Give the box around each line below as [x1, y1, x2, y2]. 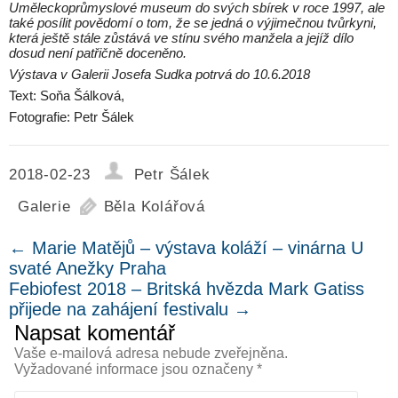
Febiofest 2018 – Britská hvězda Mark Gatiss [9, 279, 364, 299]
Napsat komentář [14, 321, 175, 346]
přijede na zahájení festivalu [9, 299, 234, 320]
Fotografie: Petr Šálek [9, 109, 134, 125]
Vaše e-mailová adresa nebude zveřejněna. [14, 346, 288, 362]
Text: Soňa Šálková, [9, 88, 124, 104]
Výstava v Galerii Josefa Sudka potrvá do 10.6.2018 [9, 67, 317, 83]
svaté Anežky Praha [9, 259, 166, 279]
